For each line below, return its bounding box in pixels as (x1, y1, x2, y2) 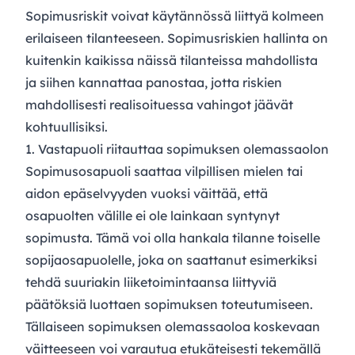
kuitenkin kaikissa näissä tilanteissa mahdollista (25, 52, 318, 68)
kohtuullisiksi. (25, 119, 108, 135)
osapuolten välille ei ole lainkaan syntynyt (25, 208, 280, 223)
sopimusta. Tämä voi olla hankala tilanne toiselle (25, 230, 320, 246)
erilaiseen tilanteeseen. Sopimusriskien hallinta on (25, 30, 328, 46)
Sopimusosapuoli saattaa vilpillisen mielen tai (25, 163, 303, 179)
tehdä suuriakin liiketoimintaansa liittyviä (25, 274, 277, 290)
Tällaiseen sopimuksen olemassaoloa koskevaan (25, 319, 320, 334)
